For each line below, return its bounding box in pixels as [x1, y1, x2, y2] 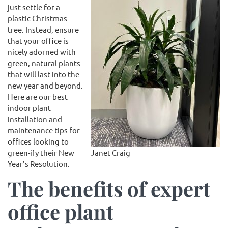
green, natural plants [8, 58, 80, 68]
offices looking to [8, 136, 69, 146]
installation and [8, 114, 62, 124]
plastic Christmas [8, 13, 67, 23]
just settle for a [8, 2, 60, 12]
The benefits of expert [8, 175, 210, 202]
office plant [8, 198, 113, 225]
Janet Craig [91, 147, 130, 157]
